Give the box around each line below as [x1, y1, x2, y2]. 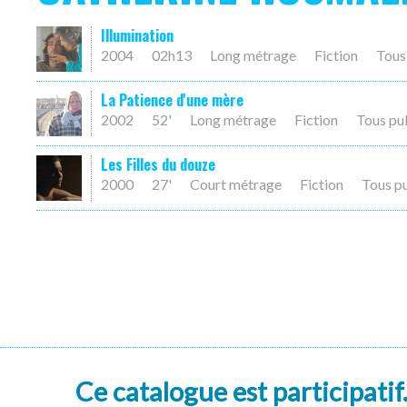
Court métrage [190, 175, 282, 193]
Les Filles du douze [101, 154, 215, 175]
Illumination [101, 25, 174, 46]
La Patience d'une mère [101, 89, 243, 111]
